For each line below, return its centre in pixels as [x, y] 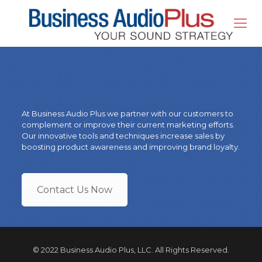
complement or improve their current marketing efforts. [128, 125]
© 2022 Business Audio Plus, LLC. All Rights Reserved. [131, 250]
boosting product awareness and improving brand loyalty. [130, 147]
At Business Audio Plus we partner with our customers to [127, 113]
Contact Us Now [74, 190]
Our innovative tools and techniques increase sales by [123, 136]
